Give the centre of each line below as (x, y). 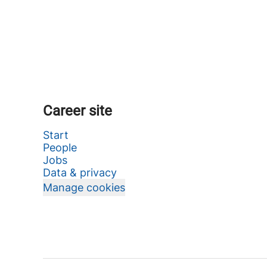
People (60, 148)
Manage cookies (84, 187)
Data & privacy (80, 173)
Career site (77, 111)
